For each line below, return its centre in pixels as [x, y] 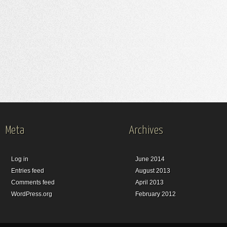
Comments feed [33, 183]
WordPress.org [32, 194]
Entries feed [28, 171]
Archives [146, 131]
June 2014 [150, 159]
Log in [20, 159]
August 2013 [153, 171]
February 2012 [156, 194]
